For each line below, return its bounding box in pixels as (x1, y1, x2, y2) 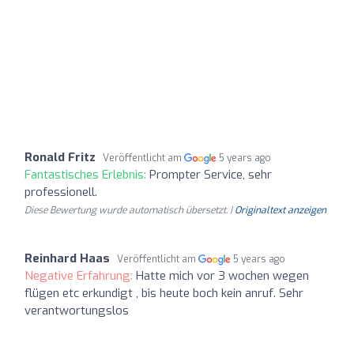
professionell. (24, 183, 97, 200)
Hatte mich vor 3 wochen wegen (136, 267, 309, 284)
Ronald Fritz (24, 149, 96, 165)
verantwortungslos (24, 302, 129, 318)
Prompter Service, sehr (149, 166, 272, 183)
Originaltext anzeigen (235, 203, 326, 217)
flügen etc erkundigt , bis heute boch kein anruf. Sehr (24, 284, 303, 301)
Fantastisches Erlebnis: (24, 166, 149, 183)
